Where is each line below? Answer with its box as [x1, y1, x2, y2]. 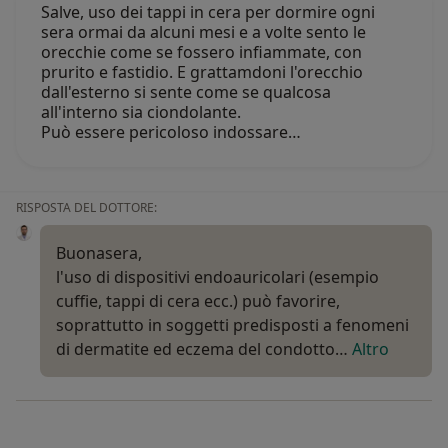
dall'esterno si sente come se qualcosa [41, 80, 331, 103]
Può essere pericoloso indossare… [41, 120, 301, 143]
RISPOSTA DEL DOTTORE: [16, 198, 157, 216]
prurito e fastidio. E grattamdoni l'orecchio [41, 60, 363, 83]
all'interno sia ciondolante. [41, 100, 241, 123]
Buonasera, [56, 241, 142, 264]
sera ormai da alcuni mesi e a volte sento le [41, 20, 366, 43]
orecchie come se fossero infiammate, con [41, 40, 362, 63]
